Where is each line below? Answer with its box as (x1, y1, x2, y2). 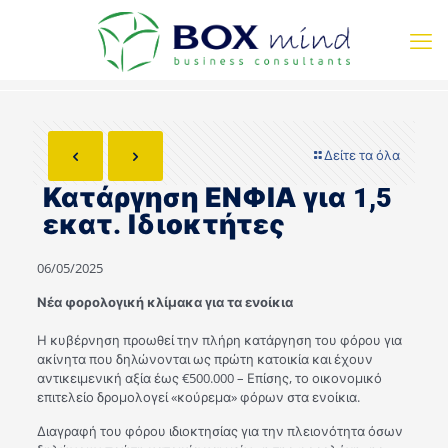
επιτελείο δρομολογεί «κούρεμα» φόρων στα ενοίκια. (36, 388, 360, 406)
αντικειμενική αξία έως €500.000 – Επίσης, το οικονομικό (36, 369, 382, 387)
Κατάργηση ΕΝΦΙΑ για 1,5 (43, 182, 392, 214)
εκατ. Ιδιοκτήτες (43, 209, 285, 241)
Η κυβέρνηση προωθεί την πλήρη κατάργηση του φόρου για (36, 331, 402, 349)
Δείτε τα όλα (324, 146, 400, 164)
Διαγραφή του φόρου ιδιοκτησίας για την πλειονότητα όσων (36, 422, 403, 440)
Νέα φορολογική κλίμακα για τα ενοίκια (36, 293, 293, 311)
